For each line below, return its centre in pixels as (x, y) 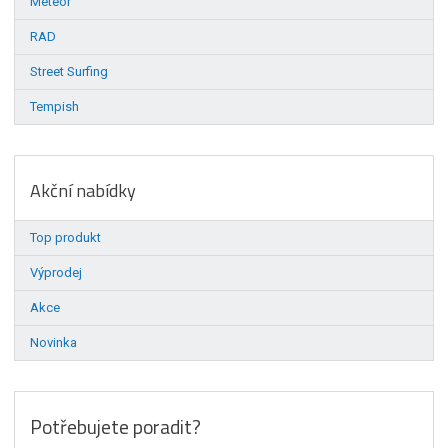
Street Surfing (69, 71)
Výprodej (56, 272)
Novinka (54, 342)
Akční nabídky (83, 190)
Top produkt (66, 237)
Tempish (55, 106)
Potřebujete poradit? (116, 426)
